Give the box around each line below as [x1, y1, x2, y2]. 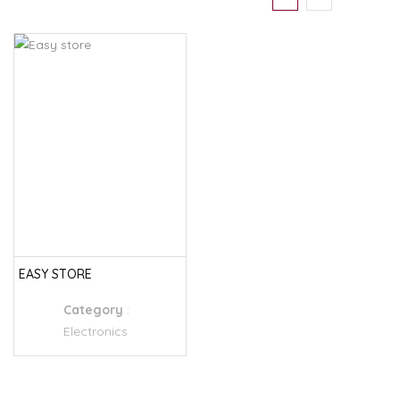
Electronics [63, 323, 128, 339]
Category [63, 302, 127, 318]
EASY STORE [19, 266, 92, 282]
